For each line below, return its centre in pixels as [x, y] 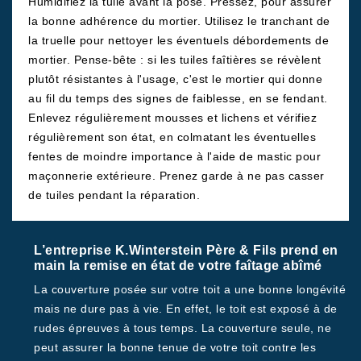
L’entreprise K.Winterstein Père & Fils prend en [186, 250]
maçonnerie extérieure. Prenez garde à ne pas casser [176, 176]
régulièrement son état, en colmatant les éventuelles [172, 137]
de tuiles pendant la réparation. [114, 195]
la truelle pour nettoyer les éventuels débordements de [178, 40]
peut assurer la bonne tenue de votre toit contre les [175, 347]
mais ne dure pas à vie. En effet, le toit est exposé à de [186, 309]
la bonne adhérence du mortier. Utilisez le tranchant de [179, 21]
